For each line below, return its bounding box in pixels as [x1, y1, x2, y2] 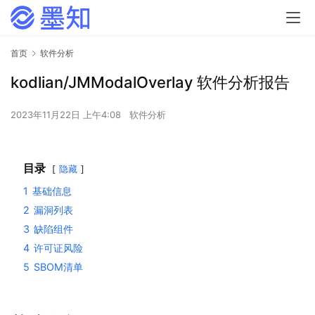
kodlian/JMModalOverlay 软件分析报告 [11, 73, 290, 92]
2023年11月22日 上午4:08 [11, 109, 124, 121]
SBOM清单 [34, 261, 83, 274]
